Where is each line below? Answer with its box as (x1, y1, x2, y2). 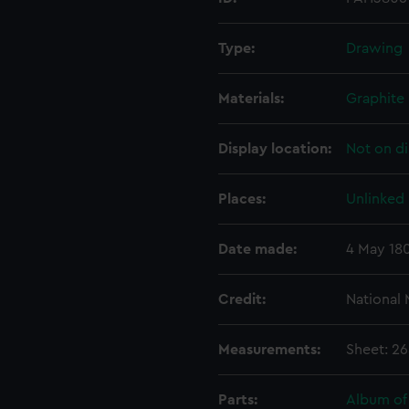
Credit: (218, 292, 266, 307)
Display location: (218, 142, 331, 156)
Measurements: (218, 342, 320, 357)
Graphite (346, 91, 404, 106)
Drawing (346, 41, 403, 56)
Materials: (218, 91, 284, 106)
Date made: (218, 242, 297, 257)
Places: (218, 192, 266, 206)
